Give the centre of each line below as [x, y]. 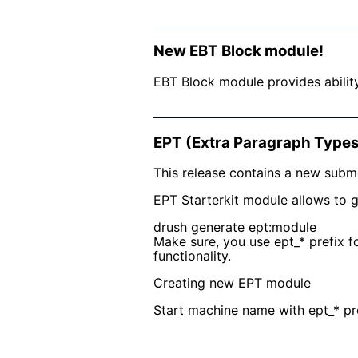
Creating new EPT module [232, 283]
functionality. [192, 256]
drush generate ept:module [235, 227]
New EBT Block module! [239, 50]
